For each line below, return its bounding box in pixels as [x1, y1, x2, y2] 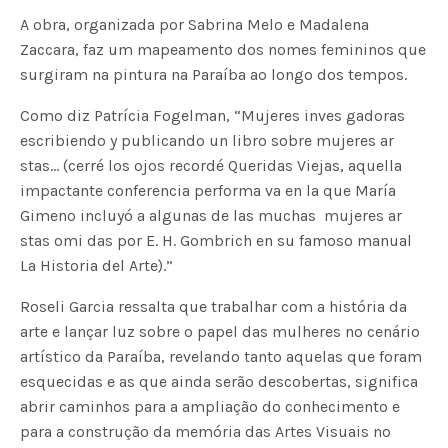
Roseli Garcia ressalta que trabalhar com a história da [20, 297, 408, 317]
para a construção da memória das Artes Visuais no [20, 422, 392, 442]
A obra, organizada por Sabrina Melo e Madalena [20, 15, 370, 35]
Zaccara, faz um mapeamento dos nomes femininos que [20, 40, 427, 60]
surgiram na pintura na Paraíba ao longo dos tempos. [20, 65, 408, 85]
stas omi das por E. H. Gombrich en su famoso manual [20, 231, 413, 251]
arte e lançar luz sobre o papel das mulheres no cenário [20, 322, 421, 342]
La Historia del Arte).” [20, 256, 174, 276]
